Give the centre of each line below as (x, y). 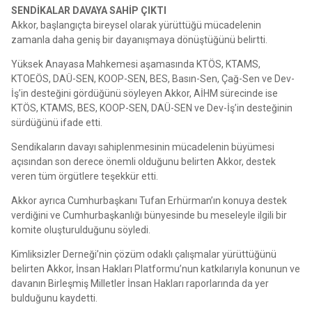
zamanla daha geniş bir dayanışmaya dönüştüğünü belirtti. (139, 39)
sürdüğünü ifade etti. (57, 122)
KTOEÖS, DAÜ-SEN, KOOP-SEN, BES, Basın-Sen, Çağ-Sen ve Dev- (153, 78)
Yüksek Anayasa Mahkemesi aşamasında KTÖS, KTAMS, (136, 64)
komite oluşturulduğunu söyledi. (81, 229)
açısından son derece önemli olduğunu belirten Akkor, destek (143, 161)
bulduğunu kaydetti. (54, 298)
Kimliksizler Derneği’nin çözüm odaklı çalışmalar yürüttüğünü (144, 254)
